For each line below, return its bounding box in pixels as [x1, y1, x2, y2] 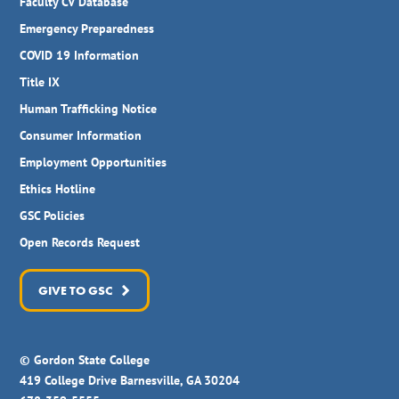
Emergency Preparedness [20, 20, 155, 37]
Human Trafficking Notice [20, 100, 158, 117]
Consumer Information [20, 126, 142, 143]
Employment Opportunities [20, 153, 167, 170]
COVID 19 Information [20, 46, 140, 63]
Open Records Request [20, 233, 141, 250]
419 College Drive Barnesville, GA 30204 [20, 371, 240, 388]
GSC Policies [20, 207, 85, 224]
